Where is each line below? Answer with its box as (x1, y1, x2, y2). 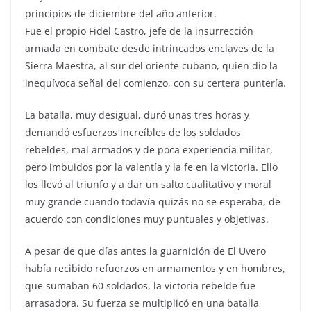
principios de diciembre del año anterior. (25, 6, 217, 20)
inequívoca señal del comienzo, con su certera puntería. (25, 76, 286, 90)
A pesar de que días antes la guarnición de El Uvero (25, 244, 266, 258)
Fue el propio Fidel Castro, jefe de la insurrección (25, 24, 253, 37)
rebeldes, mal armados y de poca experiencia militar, (25, 142, 273, 156)
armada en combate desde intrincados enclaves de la (25, 41, 274, 55)
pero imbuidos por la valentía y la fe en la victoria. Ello (25, 160, 278, 174)
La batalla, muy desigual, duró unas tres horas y (25, 108, 249, 121)
